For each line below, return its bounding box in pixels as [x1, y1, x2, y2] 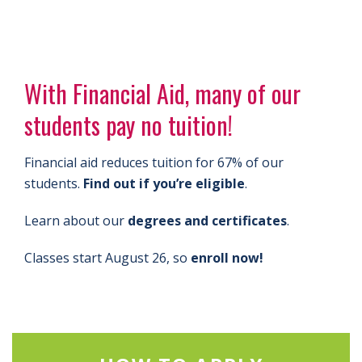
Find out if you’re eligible [83, 174, 245, 192]
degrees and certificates [128, 211, 287, 229]
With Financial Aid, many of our [24, 74, 301, 112]
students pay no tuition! [24, 106, 233, 143]
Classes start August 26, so [24, 248, 191, 267]
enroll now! [191, 248, 263, 267]
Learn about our [24, 211, 128, 229]
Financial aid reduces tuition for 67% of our [24, 153, 284, 171]
